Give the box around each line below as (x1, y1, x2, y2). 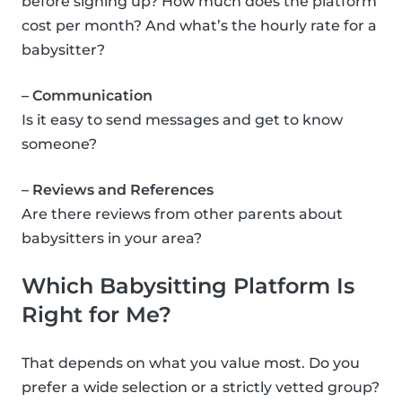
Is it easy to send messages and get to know (22, 111, 343, 129)
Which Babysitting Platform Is (22, 273, 354, 300)
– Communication (22, 87, 153, 105)
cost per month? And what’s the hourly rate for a (22, 17, 377, 35)
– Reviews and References (22, 181, 214, 199)
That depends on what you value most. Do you (22, 354, 360, 372)
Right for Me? (22, 301, 171, 328)
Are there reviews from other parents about (22, 205, 343, 223)
